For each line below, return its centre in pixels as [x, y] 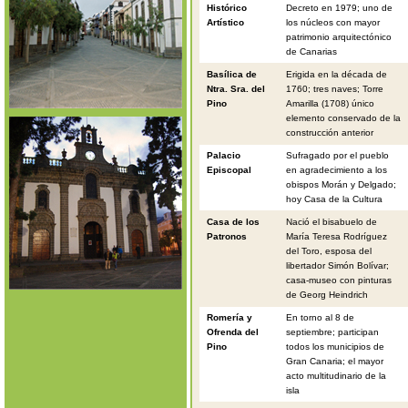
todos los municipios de [335, 347]
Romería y [230, 317]
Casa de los [234, 222]
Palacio [224, 155]
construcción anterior [329, 133]
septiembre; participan [332, 332]
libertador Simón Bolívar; [337, 265]
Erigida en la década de [336, 74]
